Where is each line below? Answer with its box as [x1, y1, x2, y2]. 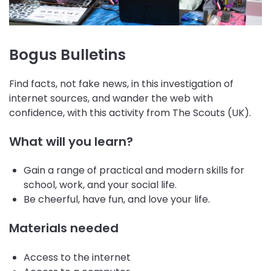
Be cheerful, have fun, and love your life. [24, 192, 210, 207]
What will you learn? [9, 132, 133, 150]
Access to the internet [24, 250, 131, 264]
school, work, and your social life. [24, 178, 177, 192]
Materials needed [9, 220, 119, 237]
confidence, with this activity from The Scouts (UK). [9, 105, 251, 120]
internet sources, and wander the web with [9, 91, 213, 105]
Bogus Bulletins [9, 44, 126, 65]
